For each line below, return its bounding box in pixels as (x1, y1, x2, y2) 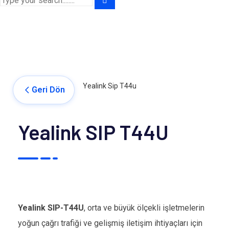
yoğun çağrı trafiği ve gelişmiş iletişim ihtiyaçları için (18, 218, 202, 228)
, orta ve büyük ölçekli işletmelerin (84, 203, 204, 213)
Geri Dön (32, 85, 65, 95)
